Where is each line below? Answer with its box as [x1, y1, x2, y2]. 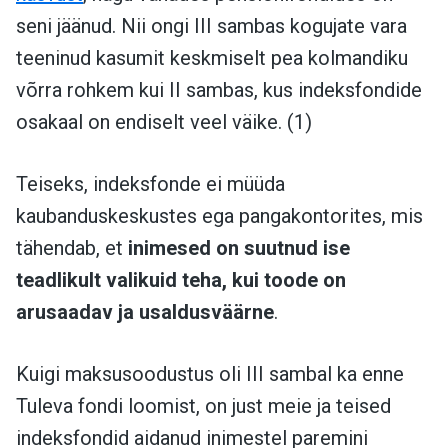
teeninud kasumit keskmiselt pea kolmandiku [16, 46, 408, 71]
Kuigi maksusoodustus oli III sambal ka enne [16, 362, 404, 387]
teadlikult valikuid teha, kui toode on [16, 268, 346, 293]
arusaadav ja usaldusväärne [16, 300, 274, 325]
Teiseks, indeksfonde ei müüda [16, 172, 285, 197]
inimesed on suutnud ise [128, 236, 350, 261]
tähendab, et [16, 236, 128, 261]
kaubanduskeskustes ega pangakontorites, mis [16, 204, 423, 229]
